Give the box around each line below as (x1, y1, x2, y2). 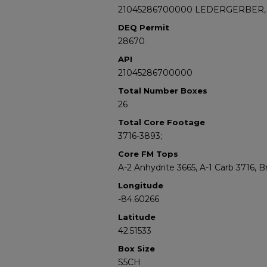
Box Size (118, 244, 155, 253)
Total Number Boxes (118, 86, 207, 95)
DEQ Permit (118, 23, 169, 32)
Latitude (118, 212, 156, 222)
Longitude (118, 181, 163, 190)
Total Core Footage (118, 117, 205, 127)
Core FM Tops (118, 149, 178, 159)
